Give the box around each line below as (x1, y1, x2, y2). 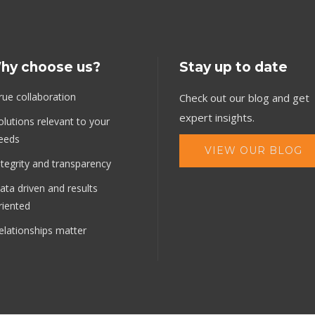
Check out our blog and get (179, 91, 309, 105)
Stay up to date (179, 59, 288, 76)
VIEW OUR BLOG (205, 144, 302, 157)
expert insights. (179, 110, 255, 125)
